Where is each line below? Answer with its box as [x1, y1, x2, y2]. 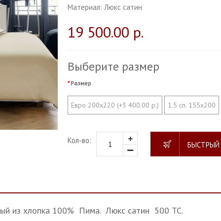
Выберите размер [68, 59, 160, 74]
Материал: [68, 2, 103, 12]
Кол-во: [68, 136, 92, 145]
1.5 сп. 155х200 [168, 101, 216, 110]
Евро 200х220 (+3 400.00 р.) [71, 101, 159, 110]
